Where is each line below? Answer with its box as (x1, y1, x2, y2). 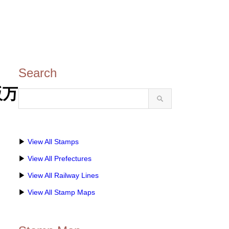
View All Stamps (28, 138, 79, 146)
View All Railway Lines (28, 171, 99, 179)
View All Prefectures (28, 154, 91, 163)
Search (18, 66, 57, 80)
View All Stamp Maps (28, 188, 95, 196)
